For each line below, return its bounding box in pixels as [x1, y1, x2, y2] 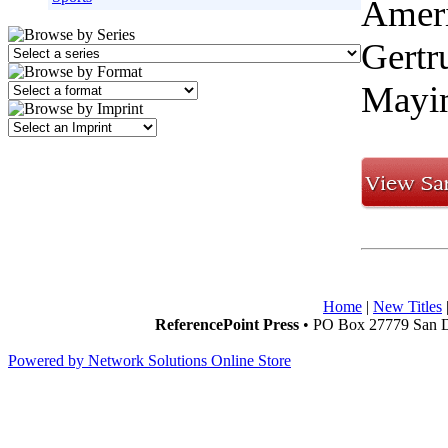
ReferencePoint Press [155, 316, 299, 333]
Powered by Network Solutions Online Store [8, 352, 291, 369]
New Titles [373, 298, 442, 315]
